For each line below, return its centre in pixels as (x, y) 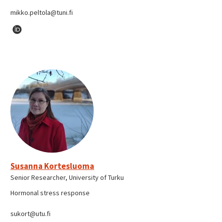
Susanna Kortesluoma (52, 166)
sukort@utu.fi (30, 213)
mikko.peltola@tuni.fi (42, 13)
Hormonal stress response (50, 193)
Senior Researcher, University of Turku (67, 177)
